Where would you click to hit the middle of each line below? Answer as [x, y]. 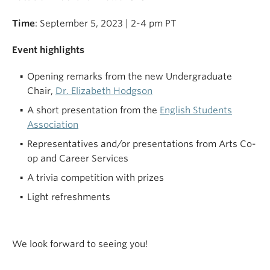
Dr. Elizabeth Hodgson [104, 91]
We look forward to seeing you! [80, 244]
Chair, [41, 91]
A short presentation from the [93, 111]
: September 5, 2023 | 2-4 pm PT [106, 24]
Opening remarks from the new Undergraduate [130, 77]
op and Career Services [78, 159]
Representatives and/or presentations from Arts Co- [142, 144]
